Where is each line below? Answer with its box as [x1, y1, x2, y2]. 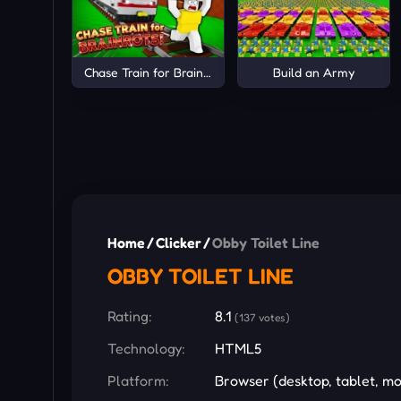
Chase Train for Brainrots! [84, 64, 229, 80]
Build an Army [272, 64, 354, 80]
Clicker [156, 234, 201, 252]
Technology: [107, 339, 185, 358]
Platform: [107, 371, 169, 390]
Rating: [107, 307, 152, 326]
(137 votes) [235, 311, 290, 325]
